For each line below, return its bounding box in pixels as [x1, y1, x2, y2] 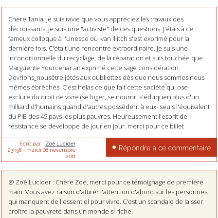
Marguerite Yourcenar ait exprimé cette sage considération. [8, 63, 180, 72]
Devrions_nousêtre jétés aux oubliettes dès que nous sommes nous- [8, 73, 206, 82]
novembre [49, 146, 75, 153]
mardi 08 [26, 146, 48, 153]
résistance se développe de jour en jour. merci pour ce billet [8, 121, 184, 130]
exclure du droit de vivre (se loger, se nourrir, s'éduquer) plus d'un [8, 92, 199, 101]
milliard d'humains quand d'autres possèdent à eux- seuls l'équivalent [8, 102, 210, 111]
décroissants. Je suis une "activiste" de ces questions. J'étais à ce [8, 24, 193, 33]
